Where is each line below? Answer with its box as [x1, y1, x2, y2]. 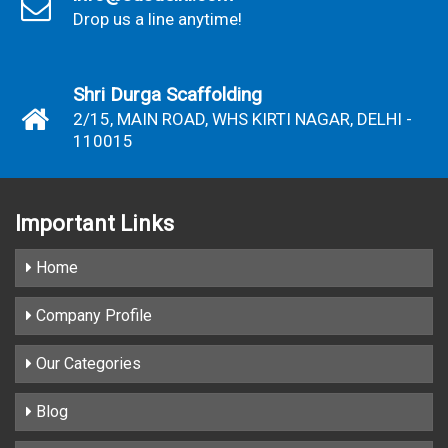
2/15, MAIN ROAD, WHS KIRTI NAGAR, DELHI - [73, 108, 412, 129]
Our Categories [32, 353, 141, 373]
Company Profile [32, 305, 152, 325]
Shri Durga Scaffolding [73, 82, 262, 106]
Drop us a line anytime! [73, 8, 242, 29]
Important [15, 210, 120, 236]
